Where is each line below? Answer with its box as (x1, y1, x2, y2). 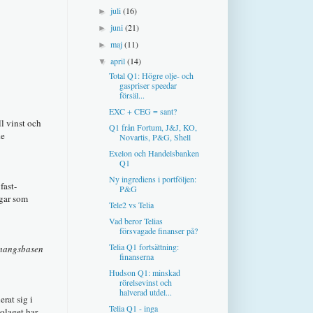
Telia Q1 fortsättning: (108, 240, 179, 252)
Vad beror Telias (108, 214, 163, 226)
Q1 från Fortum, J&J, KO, (108, 121, 197, 133)
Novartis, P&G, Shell (119, 131, 191, 143)
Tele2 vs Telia (108, 198, 154, 210)
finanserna (119, 250, 154, 262)
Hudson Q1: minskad (108, 266, 180, 278)
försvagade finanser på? (119, 224, 198, 236)
